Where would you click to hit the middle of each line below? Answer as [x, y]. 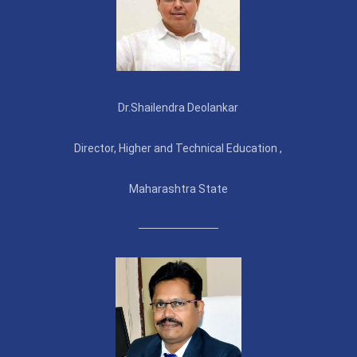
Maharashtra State [178, 189]
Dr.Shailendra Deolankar [178, 108]
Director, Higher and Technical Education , [178, 148]
